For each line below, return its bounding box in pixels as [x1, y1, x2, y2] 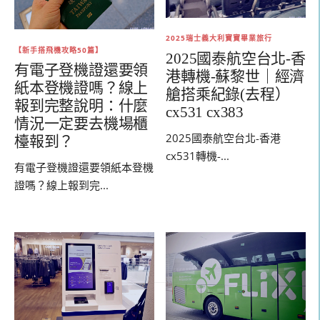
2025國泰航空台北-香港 [166, 131, 281, 146]
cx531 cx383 [166, 103, 244, 121]
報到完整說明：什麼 [14, 97, 149, 115]
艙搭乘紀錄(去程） [166, 85, 290, 103]
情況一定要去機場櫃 [14, 115, 149, 133]
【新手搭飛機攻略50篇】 [14, 44, 103, 55]
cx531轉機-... [166, 149, 230, 164]
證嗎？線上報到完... [14, 178, 109, 193]
